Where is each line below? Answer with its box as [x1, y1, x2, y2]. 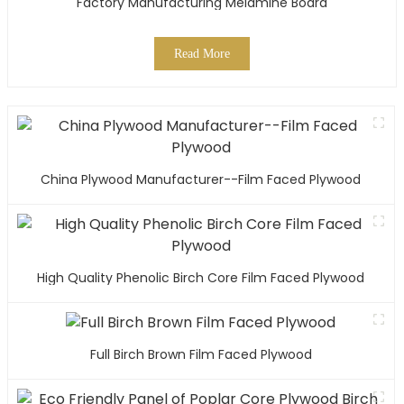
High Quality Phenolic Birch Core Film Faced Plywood [37, 268, 365, 287]
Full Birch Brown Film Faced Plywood [89, 345, 312, 364]
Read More [173, 46, 230, 60]
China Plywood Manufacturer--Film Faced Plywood [41, 170, 362, 188]
